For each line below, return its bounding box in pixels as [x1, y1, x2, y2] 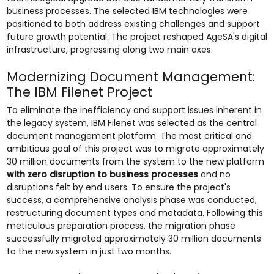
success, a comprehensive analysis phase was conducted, [6, 194, 257, 206]
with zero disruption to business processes [6, 168, 201, 180]
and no [200, 168, 231, 180]
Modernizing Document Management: [6, 68, 255, 86]
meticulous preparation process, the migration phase [6, 220, 235, 232]
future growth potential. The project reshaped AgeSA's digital [6, 31, 267, 43]
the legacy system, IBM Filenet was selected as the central [6, 117, 257, 129]
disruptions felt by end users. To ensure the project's [6, 181, 231, 193]
